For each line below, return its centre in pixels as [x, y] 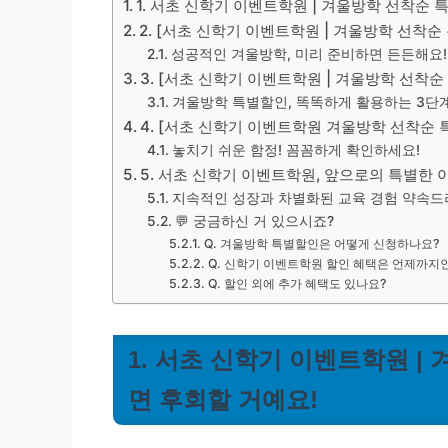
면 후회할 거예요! [223, 399]
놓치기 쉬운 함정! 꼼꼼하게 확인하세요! [295, 150]
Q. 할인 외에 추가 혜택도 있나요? [297, 283]
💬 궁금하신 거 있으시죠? [254, 221]
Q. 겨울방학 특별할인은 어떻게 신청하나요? [321, 243]
